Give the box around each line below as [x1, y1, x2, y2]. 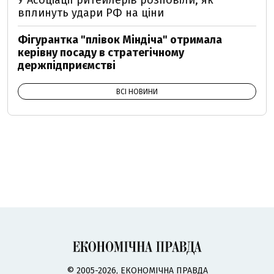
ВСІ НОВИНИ [116, 87, 158, 96]
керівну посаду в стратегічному [18, 46, 184, 59]
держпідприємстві [18, 59, 116, 72]
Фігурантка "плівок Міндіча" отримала [18, 33, 222, 46]
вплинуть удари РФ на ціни [18, 6, 164, 20]
